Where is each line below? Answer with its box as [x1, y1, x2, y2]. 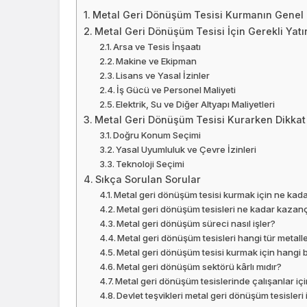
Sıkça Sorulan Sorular [95, 173, 201, 186]
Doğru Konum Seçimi [113, 130, 201, 141]
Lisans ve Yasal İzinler [116, 70, 210, 82]
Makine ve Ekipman [116, 56, 197, 67]
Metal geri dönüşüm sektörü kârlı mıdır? [116, 261, 282, 273]
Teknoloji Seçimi [116, 158, 185, 170]
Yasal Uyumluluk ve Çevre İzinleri [116, 144, 257, 156]
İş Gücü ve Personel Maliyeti [116, 84, 236, 96]
